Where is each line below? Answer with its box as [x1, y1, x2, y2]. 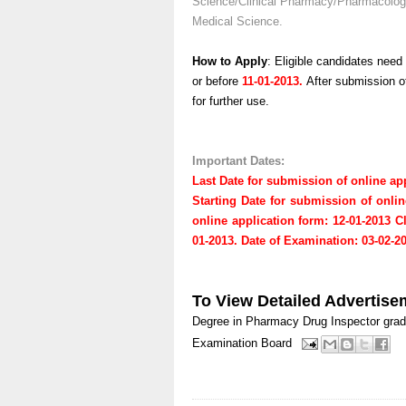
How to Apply [192, 53, 267, 68]
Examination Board [192, 335, 292, 350]
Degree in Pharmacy [192, 314, 299, 328]
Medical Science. [192, 14, 283, 28]
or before [192, 73, 238, 88]
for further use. [192, 93, 269, 108]
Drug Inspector [303, 314, 380, 328]
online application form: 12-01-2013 [192, 213, 391, 227]
